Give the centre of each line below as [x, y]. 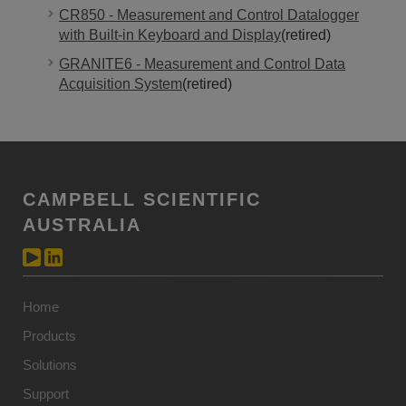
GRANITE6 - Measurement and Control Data [202, 63]
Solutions [50, 364]
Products [49, 335]
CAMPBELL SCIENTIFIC [142, 199]
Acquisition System [121, 83]
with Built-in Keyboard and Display [170, 34]
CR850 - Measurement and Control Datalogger [209, 14]
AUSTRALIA [82, 224]
